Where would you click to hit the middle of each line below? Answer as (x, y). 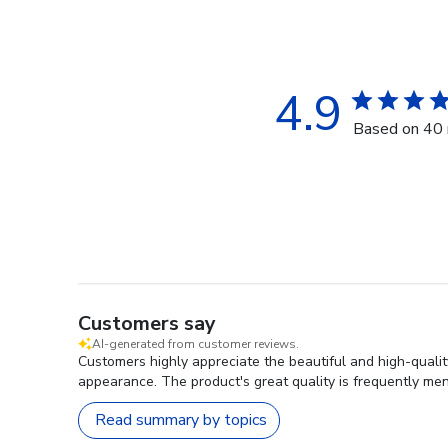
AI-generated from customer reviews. (195, 343)
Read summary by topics (181, 420)
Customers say (147, 323)
